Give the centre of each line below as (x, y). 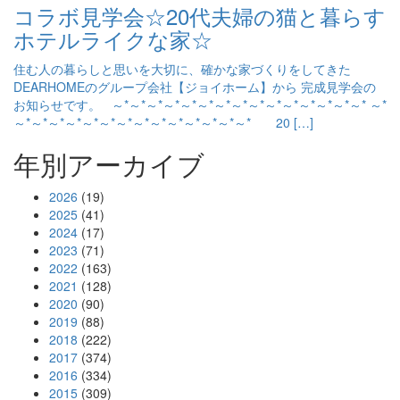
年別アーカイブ (109, 164)
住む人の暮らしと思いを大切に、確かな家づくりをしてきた (182, 69)
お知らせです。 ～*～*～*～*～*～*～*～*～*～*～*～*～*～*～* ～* (200, 104)
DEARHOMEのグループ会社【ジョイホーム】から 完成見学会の (195, 87)
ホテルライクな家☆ (113, 39)
